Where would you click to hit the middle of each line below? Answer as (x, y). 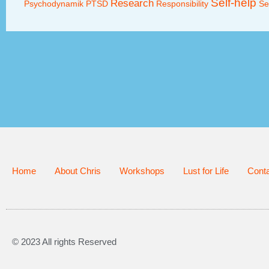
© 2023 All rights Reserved (64, 241)
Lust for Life (206, 171)
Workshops (142, 171)
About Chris (78, 171)
